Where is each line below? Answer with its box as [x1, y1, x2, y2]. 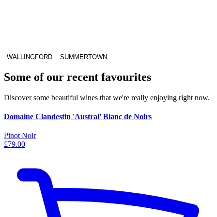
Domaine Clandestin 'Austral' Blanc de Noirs [4, 112, 152, 121]
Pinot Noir [4, 131, 36, 140]
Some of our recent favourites [4, 70, 151, 83]
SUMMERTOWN [60, 53, 107, 61]
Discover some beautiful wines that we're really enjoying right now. [4, 93, 210, 102]
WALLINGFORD [7, 53, 52, 61]
